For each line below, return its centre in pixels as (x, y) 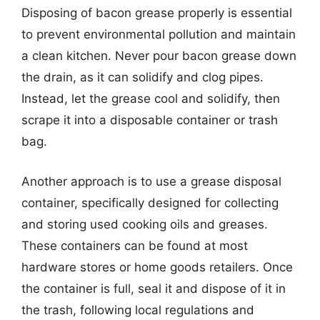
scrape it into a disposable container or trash (150, 120)
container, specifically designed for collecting (150, 202)
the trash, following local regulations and (138, 310)
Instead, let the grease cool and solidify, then (151, 99)
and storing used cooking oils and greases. (145, 224)
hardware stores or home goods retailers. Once (157, 267)
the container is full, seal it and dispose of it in (154, 288)
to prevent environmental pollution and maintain (159, 34)
